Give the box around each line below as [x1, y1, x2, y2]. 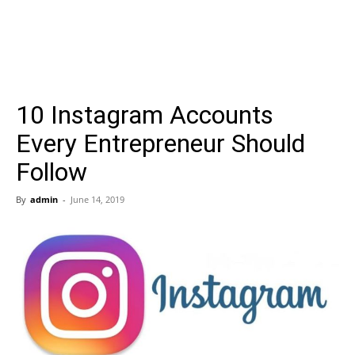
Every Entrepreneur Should [16, 128, 305, 158]
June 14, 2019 [71, 193, 124, 205]
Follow [16, 157, 87, 187]
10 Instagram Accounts [16, 100, 273, 130]
